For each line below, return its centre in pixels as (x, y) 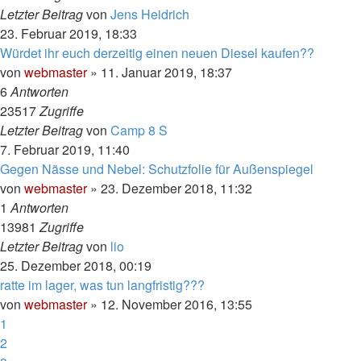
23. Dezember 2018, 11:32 (176, 188)
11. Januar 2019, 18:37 (166, 72)
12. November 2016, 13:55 (176, 304)
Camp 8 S (139, 130)
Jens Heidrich (150, 14)
